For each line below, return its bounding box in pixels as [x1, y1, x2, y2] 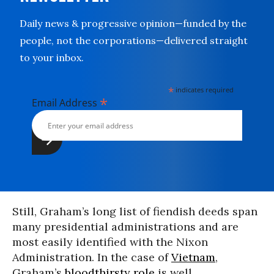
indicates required [174, 85, 234, 94]
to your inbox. [20, 51, 84, 64]
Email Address [32, 96, 100, 109]
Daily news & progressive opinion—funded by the [20, 17, 246, 29]
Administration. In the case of [12, 250, 171, 264]
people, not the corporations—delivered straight [20, 34, 248, 46]
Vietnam [171, 250, 215, 264]
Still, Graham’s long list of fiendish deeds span [12, 204, 257, 218]
